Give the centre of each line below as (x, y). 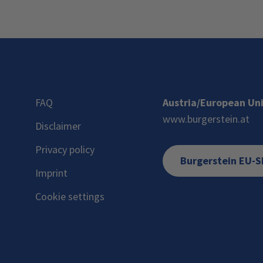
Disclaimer (58, 126)
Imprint (51, 173)
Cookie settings (70, 196)
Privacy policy (65, 149)
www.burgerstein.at (206, 119)
